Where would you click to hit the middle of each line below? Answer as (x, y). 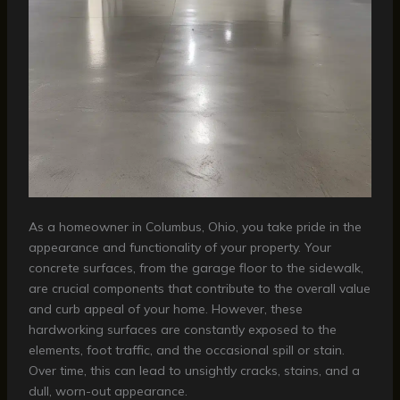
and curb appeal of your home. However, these (165, 309)
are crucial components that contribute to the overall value (199, 289)
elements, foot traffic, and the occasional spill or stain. (186, 350)
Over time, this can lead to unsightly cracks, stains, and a (194, 371)
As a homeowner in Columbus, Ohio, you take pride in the (195, 227)
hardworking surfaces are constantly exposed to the (182, 330)
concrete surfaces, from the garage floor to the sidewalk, (196, 268)
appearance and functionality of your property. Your (179, 248)
